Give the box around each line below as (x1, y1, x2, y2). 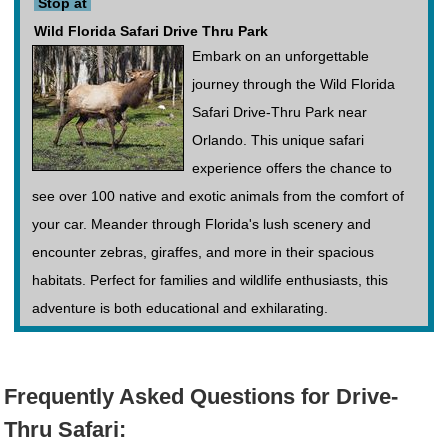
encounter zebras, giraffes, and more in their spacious (32, 244, 374, 261)
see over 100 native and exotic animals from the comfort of (32, 188, 404, 205)
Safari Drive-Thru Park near (192, 104, 367, 121)
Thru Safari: (4, 417, 126, 443)
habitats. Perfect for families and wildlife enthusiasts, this (32, 272, 388, 289)
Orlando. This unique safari (192, 132, 364, 149)
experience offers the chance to (192, 160, 392, 177)
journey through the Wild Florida (192, 76, 395, 93)
